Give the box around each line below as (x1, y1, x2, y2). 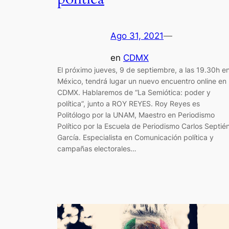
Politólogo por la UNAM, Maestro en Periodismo (57, 110, 215, 120)
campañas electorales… (57, 144, 136, 153)
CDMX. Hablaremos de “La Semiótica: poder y (57, 88, 211, 97)
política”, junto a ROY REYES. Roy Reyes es (57, 99, 200, 108)
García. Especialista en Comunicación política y (57, 133, 214, 142)
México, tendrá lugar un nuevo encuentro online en (57, 77, 226, 86)
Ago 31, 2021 (110, 31, 164, 41)
